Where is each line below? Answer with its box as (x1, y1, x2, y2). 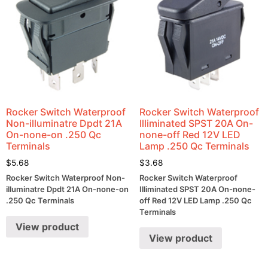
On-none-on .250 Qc (6, 128, 101, 141)
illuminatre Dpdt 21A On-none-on (6, 184, 129, 194)
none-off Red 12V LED (139, 128, 240, 141)
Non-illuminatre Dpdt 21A (6, 117, 122, 129)
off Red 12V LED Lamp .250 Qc (139, 196, 252, 206)
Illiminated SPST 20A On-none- (139, 184, 255, 194)
